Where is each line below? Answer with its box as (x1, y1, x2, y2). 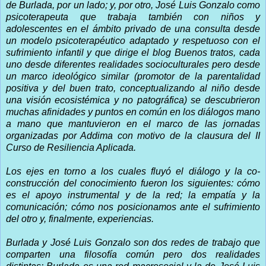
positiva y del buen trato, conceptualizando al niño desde (6, 83, 260, 93)
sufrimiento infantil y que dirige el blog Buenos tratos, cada (6, 47, 260, 58)
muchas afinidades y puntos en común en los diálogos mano (6, 106, 260, 117)
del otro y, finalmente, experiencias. (6, 213, 154, 224)
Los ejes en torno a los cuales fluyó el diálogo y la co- (6, 166, 260, 176)
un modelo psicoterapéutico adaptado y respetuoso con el (6, 35, 260, 46)
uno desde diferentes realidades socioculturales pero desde (6, 59, 260, 69)
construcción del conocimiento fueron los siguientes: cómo (6, 178, 260, 188)
